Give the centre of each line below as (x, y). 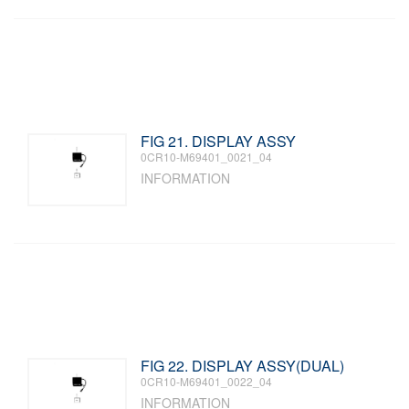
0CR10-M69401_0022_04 (207, 381)
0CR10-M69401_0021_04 (207, 157)
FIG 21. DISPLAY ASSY (219, 141)
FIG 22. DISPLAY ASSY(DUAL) (243, 366)
